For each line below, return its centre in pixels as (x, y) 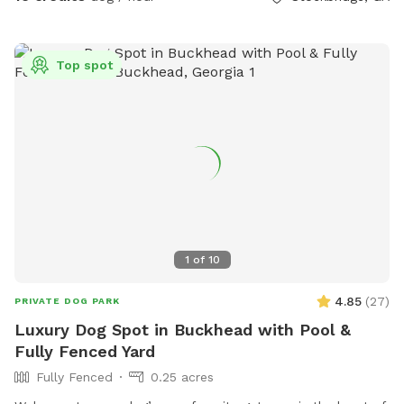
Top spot (84, 65)
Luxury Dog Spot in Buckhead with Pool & (183, 330)
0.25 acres (182, 377)
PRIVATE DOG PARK (67, 301)
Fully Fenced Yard (85, 352)
